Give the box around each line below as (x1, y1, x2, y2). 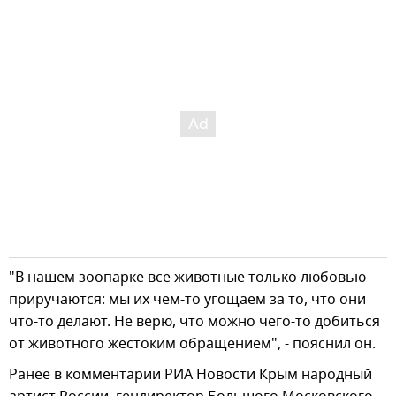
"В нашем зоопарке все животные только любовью (9, 266, 366, 288)
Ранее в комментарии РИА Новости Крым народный (9, 363, 372, 385)
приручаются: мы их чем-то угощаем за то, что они (9, 288, 366, 310)
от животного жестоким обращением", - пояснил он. (9, 332, 376, 354)
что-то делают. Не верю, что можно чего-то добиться (9, 310, 380, 332)
